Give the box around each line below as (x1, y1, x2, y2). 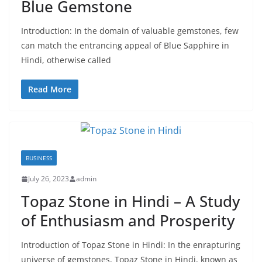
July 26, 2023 (28, 174, 69, 184)
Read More (28, 84, 71, 95)
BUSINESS (26, 154, 52, 162)
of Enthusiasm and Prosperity (21, 210, 235, 231)
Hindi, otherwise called (21, 54, 111, 65)
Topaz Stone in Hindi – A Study (21, 191, 240, 212)
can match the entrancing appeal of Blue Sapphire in (21, 40, 229, 51)
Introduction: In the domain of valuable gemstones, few (21, 25, 239, 36)
